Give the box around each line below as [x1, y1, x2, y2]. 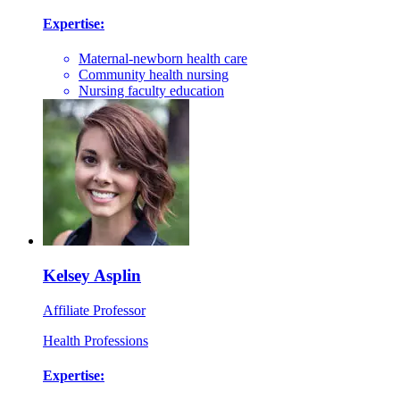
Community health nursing [79, 67, 229, 83]
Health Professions [43, 332, 148, 348]
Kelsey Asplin [43, 265, 141, 285]
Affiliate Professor [43, 302, 146, 318]
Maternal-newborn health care [79, 51, 247, 67]
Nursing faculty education [79, 83, 224, 99]
